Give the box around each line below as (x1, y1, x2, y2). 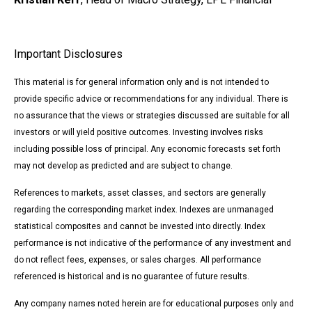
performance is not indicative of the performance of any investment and (14, 238, 291, 249)
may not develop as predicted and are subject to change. (14, 161, 233, 171)
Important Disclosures (14, 47, 123, 61)
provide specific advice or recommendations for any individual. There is (14, 94, 288, 104)
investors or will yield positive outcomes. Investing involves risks (14, 127, 263, 138)
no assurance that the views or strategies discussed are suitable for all (14, 111, 290, 121)
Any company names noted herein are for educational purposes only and (14, 299, 294, 309)
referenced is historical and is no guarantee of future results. (14, 272, 249, 282)
